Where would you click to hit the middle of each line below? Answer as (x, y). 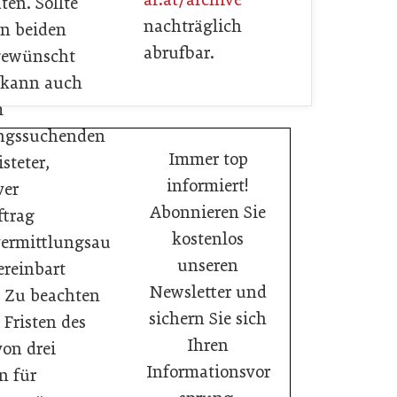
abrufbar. (179, 53)
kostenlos (208, 239)
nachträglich (193, 26)
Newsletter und (208, 292)
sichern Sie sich (208, 319)
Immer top (208, 159)
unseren (208, 265)
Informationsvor (208, 372)
